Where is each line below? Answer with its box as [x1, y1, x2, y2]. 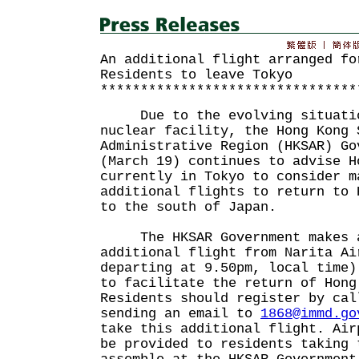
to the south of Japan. [100, 200, 276, 215]
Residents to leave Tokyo [100, 67, 292, 83]
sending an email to [100, 306, 260, 321]
